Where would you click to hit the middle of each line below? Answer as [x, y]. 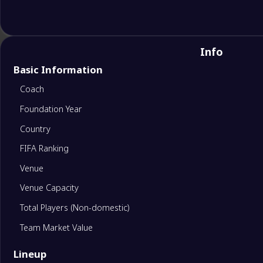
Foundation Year [51, 109]
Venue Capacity [49, 188]
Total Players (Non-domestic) [75, 208]
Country [35, 129]
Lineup [30, 254]
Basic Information [58, 70]
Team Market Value [56, 227]
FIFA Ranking [44, 149]
